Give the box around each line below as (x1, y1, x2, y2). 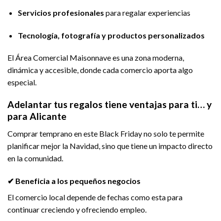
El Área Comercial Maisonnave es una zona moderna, (7, 53, 184, 63)
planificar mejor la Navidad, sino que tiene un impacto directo (7, 141, 213, 150)
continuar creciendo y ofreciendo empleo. (7, 204, 147, 214)
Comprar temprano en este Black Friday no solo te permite (7, 128, 204, 138)
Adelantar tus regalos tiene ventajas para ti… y (7, 99, 212, 110)
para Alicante (7, 110, 67, 122)
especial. (7, 77, 37, 87)
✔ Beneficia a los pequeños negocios (7, 176, 141, 185)
